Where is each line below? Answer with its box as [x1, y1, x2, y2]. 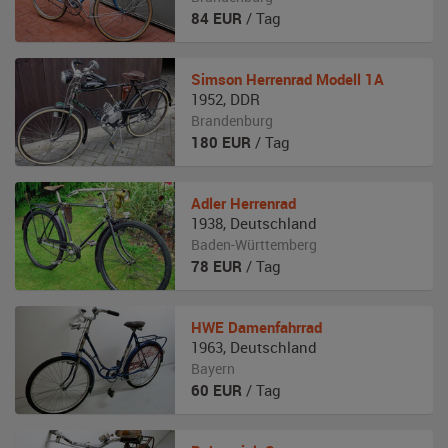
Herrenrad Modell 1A [246, 69, 384, 89]
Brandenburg [191, 111, 273, 130]
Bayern [191, 359, 235, 378]
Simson [191, 69, 242, 89]
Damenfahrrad [228, 317, 322, 337]
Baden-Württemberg [191, 235, 317, 254]
